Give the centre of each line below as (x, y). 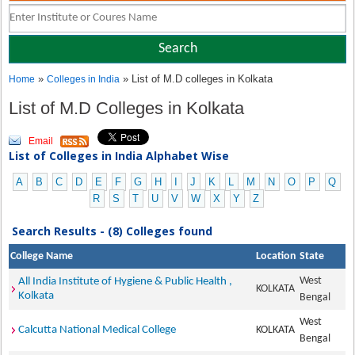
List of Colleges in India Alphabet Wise (119, 156)
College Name (42, 256)
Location (277, 256)
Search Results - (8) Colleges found (113, 231)
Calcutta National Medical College (97, 330)
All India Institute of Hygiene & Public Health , (126, 282)
